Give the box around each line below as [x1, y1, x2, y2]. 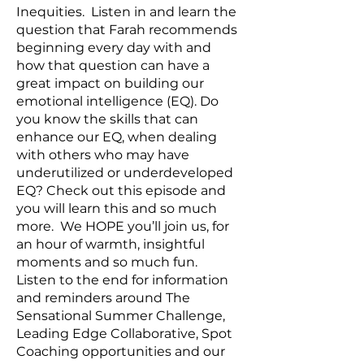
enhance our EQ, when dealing [16, 129, 217, 145]
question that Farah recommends [16, 22, 237, 37]
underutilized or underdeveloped [16, 165, 233, 180]
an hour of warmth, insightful [16, 236, 205, 252]
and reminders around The [16, 290, 190, 305]
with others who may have [16, 147, 189, 162]
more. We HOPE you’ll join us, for [16, 219, 229, 234]
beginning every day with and [16, 40, 211, 55]
